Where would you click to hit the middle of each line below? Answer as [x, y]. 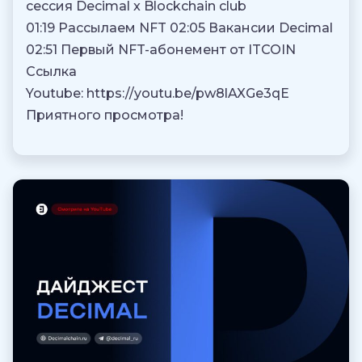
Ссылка [51, 72]
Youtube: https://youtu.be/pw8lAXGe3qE [158, 94]
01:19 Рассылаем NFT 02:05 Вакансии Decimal [179, 28]
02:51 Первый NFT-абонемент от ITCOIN [161, 50]
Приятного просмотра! [105, 116]
